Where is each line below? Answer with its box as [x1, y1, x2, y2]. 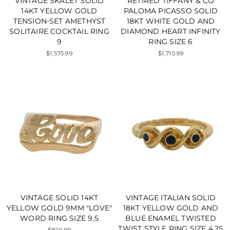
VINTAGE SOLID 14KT [20, 193, 99, 202]
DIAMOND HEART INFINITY [121, 26, 221, 36]
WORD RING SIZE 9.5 [20, 213, 99, 223]
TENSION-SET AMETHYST [13, 16, 106, 26]
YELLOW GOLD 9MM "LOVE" [6, 203, 112, 213]
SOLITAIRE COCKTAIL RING [9, 26, 109, 36]
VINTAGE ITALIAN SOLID [125, 193, 216, 202]
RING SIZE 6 [148, 36, 193, 46]
